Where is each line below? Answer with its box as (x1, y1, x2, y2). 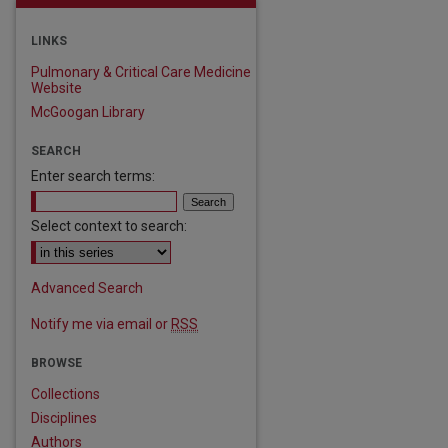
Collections (31, 386, 100, 402)
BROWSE (31, 356, 82, 370)
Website (31, 80, 82, 96)
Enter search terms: (31, 168, 155, 184)
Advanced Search (31, 280, 143, 296)
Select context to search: (31, 218, 187, 234)
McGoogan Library (31, 104, 145, 120)
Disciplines (31, 410, 97, 426)
